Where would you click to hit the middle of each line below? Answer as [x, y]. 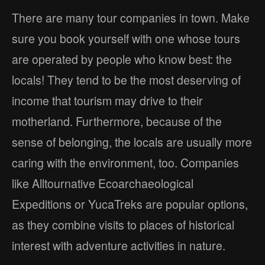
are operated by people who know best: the [122, 59]
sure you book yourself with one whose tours [126, 38]
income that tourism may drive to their [107, 100]
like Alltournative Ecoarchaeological [103, 183]
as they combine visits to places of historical [123, 224]
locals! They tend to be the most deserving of [126, 80]
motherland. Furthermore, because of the [117, 121]
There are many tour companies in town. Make [131, 17]
